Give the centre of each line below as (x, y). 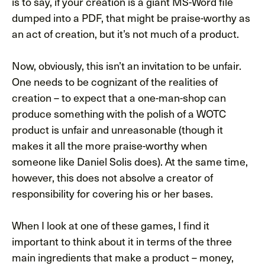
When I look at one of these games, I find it (111, 225)
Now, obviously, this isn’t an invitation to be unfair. (127, 65)
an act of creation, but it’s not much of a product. (125, 33)
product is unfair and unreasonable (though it (117, 129)
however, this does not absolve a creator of (112, 177)
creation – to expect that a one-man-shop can (119, 97)
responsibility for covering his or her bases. (112, 193)
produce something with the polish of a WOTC (119, 113)
